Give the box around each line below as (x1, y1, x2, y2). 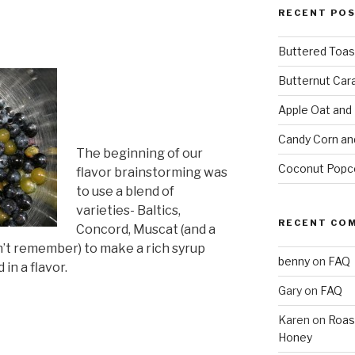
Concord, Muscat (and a (76, 221, 216, 237)
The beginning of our (76, 145, 203, 161)
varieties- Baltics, (76, 202, 181, 218)
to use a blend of (76, 183, 174, 199)
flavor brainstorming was (76, 164, 227, 180)
